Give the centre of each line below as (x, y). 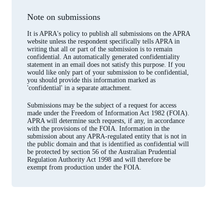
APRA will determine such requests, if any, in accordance (106, 121)
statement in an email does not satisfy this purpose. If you (106, 64)
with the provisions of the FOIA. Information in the (98, 128)
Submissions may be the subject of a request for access (102, 105)
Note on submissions (64, 17)
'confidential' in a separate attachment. (79, 88)
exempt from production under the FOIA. (85, 167)
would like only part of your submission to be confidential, (108, 72)
